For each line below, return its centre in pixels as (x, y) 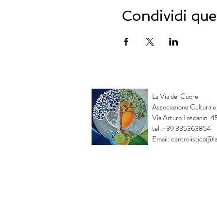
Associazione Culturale (184, 107)
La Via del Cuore (175, 96)
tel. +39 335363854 (182, 128)
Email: (162, 139)
